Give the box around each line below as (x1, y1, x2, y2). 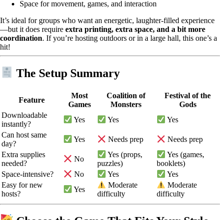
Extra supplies (1, 150, 45, 159)
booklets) (157, 159, 185, 167)
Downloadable (1, 110, 47, 119)
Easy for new (1, 180, 43, 189)
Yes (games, (165, 150, 205, 159)
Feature (18, 95, 45, 104)
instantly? (1, 119, 31, 128)
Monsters (110, 100, 141, 109)
